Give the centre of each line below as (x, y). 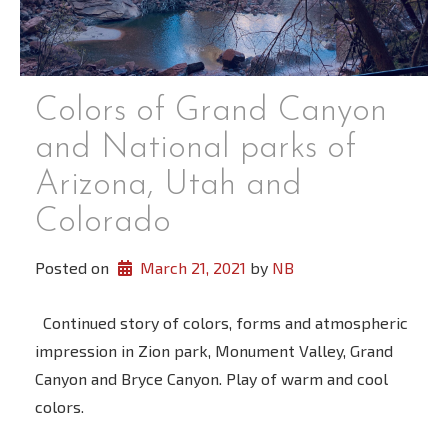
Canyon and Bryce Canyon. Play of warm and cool (211, 378)
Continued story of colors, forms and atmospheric (221, 322)
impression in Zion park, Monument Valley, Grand (214, 350)
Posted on (74, 267)
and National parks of (195, 149)
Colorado (103, 223)
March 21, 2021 (192, 267)
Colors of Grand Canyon (211, 112)
